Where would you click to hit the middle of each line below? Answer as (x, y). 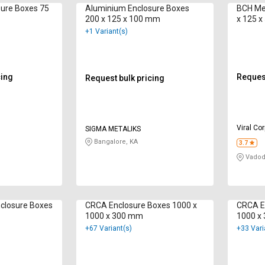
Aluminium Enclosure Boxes (137, 9)
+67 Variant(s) (108, 229)
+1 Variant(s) (106, 32)
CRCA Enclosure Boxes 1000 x (141, 206)
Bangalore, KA (115, 142)
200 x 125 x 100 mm (122, 19)
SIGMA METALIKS (113, 129)
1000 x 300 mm (114, 216)
